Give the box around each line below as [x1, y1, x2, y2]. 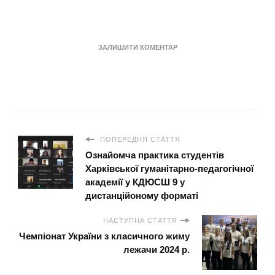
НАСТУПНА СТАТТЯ [103, 217, 177, 225]
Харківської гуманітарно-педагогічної [85, 163, 254, 174]
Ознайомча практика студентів [85, 150, 224, 161]
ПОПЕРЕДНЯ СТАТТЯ [98, 136, 180, 144]
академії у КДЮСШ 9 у [85, 177, 185, 188]
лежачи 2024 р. [123, 244, 190, 255]
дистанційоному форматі [85, 190, 198, 201]
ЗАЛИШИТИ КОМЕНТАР [98, 44, 177, 52]
